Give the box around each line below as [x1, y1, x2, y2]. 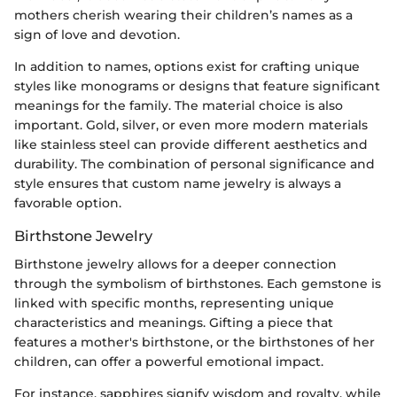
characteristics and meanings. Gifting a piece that [14, 315, 333, 331]
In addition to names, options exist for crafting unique [14, 58, 360, 74]
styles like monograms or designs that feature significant [14, 77, 380, 94]
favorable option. [14, 194, 121, 211]
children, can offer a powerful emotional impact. [14, 354, 323, 370]
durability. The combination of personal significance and [14, 155, 375, 172]
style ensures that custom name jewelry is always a [14, 175, 341, 191]
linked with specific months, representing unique [14, 295, 334, 311]
